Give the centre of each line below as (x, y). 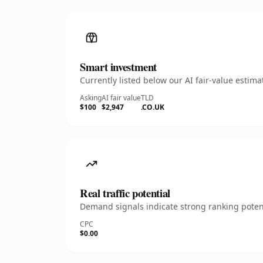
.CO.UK (153, 107)
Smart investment (119, 67)
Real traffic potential (125, 193)
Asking (91, 98)
